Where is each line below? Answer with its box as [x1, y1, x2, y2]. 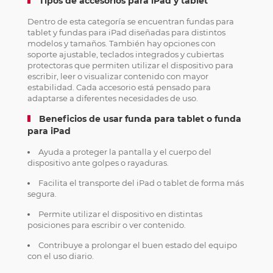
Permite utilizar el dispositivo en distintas [38, 209, 202, 219]
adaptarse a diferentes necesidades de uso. [27, 93, 198, 103]
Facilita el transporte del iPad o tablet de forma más [38, 178, 244, 188]
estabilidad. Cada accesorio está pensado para [27, 82, 211, 92]
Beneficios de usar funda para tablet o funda [38, 113, 241, 124]
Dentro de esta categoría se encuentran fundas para [27, 16, 234, 26]
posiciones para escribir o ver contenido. [27, 220, 186, 230]
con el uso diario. [27, 251, 94, 261]
